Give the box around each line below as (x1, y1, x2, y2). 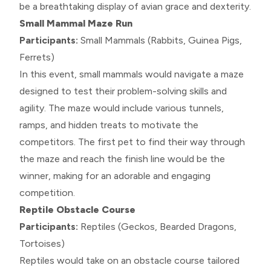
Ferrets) (19, 51, 54, 63)
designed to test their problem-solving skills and (19, 85, 227, 97)
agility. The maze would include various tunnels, (19, 102, 224, 114)
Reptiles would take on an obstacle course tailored (19, 254, 240, 266)
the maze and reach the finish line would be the (19, 152, 225, 165)
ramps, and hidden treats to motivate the (19, 119, 198, 131)
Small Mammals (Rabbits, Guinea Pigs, (78, 34, 242, 46)
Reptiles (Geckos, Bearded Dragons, (78, 220, 237, 232)
